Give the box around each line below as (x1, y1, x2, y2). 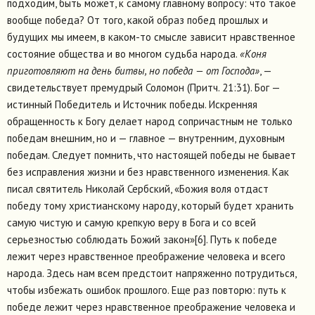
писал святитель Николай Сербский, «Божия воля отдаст (7, 182, 269, 196)
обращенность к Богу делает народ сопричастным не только (7, 115, 292, 129)
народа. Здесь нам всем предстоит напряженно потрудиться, (7, 266, 296, 281)
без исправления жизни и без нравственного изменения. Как (7, 165, 289, 179)
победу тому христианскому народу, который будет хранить (7, 199, 294, 213)
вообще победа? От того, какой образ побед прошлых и (7, 13, 268, 27)
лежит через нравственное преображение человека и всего (7, 250, 285, 264)
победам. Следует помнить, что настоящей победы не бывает (7, 148, 296, 162)
